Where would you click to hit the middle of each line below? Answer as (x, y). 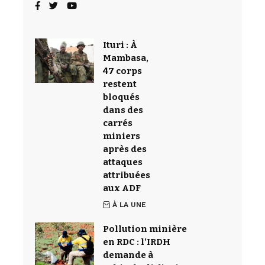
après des (125, 149)
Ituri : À (120, 45)
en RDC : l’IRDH (137, 242)
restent (120, 84)
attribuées (127, 175)
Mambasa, (126, 58)
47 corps (122, 71)
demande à (128, 255)
